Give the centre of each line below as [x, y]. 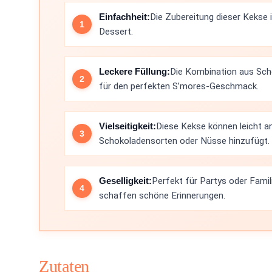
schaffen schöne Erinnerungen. [162, 195]
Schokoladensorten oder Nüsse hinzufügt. [184, 141]
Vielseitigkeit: [127, 126]
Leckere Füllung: [134, 71]
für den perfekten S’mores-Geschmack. [179, 86]
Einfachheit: [124, 17]
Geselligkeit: [125, 181]
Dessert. [116, 32]
